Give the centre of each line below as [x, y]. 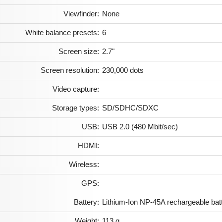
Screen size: [79, 52]
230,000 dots [123, 70]
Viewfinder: [81, 14]
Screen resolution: [70, 70]
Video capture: [76, 89]
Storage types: [76, 108]
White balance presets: [62, 33]
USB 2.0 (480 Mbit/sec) [140, 127]
